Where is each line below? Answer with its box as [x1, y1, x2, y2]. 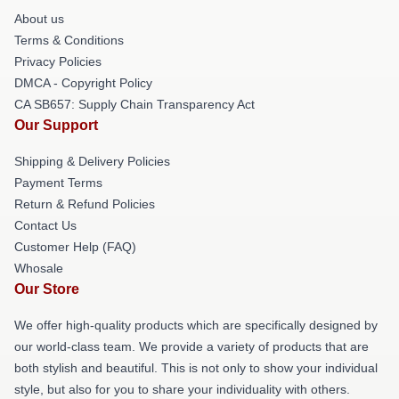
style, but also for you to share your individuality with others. [14, 382, 350, 396]
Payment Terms [14, 175, 102, 190]
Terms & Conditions [14, 33, 124, 47]
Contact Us [14, 218, 77, 232]
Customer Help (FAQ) [14, 240, 136, 254]
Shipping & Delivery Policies [14, 154, 170, 168]
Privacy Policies [14, 54, 102, 69]
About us [14, 12, 64, 26]
